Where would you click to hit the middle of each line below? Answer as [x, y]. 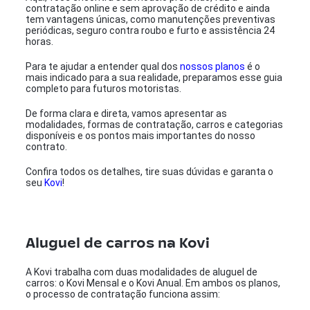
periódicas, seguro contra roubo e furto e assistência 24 [151, 30]
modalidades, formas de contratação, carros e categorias [155, 125]
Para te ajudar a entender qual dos [103, 66]
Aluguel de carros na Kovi [118, 241]
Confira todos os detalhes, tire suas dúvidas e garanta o [150, 172]
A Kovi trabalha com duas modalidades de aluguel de [142, 272]
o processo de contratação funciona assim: [123, 294]
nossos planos [213, 66]
